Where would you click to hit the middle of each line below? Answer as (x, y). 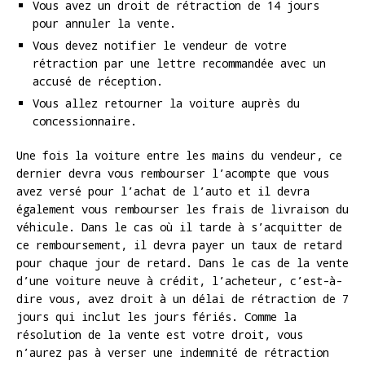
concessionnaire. (85, 121)
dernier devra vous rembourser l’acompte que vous (173, 174)
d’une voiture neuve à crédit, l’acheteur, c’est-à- (179, 281)
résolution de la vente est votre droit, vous (160, 335)
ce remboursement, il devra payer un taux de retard (179, 245)
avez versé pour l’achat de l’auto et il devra (163, 191)
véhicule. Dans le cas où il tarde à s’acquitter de (179, 227)
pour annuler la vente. (104, 24)
